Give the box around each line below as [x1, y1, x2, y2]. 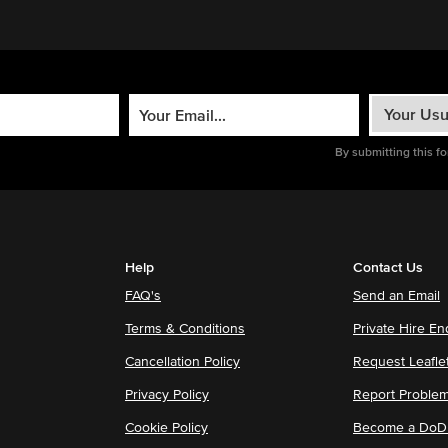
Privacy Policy [125, 387, 209, 402]
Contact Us [353, 260, 423, 275]
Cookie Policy [125, 420, 208, 435]
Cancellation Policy [125, 354, 240, 369]
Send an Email [353, 288, 440, 303]
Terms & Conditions [125, 321, 245, 336]
